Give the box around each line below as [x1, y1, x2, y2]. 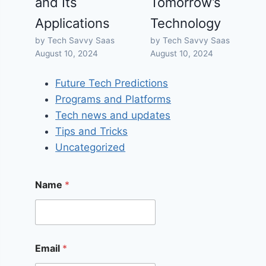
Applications [35, 15, 110, 31]
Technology [150, 15, 221, 31]
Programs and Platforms [55, 93, 172, 105]
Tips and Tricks [55, 125, 128, 137]
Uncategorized [55, 141, 126, 153]
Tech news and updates [55, 109, 171, 121]
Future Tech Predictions [55, 77, 169, 89]
